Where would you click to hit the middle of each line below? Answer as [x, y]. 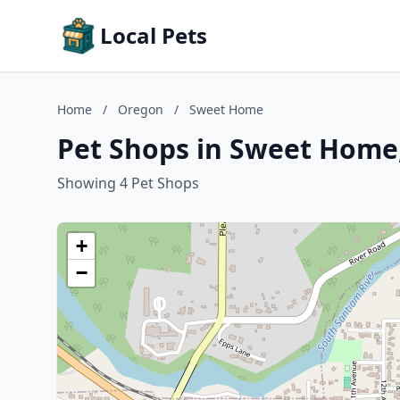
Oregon [141, 109]
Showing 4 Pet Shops [128, 183]
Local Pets [154, 35]
